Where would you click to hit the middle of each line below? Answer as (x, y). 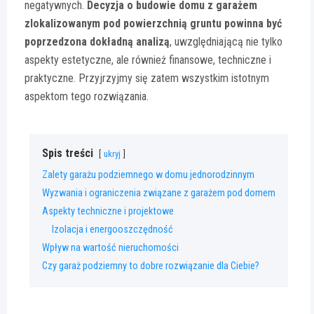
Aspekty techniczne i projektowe (108, 212)
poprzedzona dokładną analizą (97, 42)
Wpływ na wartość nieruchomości (110, 248)
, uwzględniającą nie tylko (226, 42)
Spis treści (68, 153)
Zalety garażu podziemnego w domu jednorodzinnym (148, 175)
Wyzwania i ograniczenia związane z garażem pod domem (159, 193)
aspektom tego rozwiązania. (87, 97)
